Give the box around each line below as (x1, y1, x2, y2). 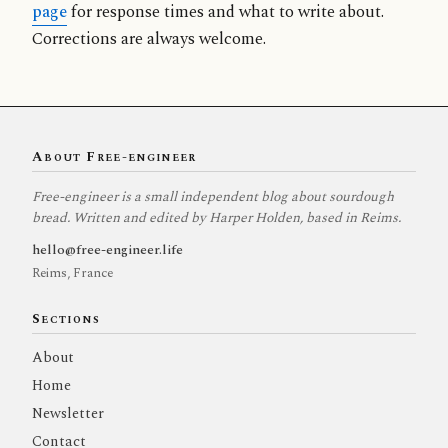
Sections (32, 308, 100, 329)
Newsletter (32, 402, 104, 425)
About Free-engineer (32, 146, 197, 167)
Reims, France (32, 262, 113, 283)
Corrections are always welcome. (32, 27, 266, 53)
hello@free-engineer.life (32, 238, 183, 260)
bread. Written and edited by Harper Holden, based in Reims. (32, 206, 401, 228)
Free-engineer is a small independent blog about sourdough (32, 185, 394, 207)
